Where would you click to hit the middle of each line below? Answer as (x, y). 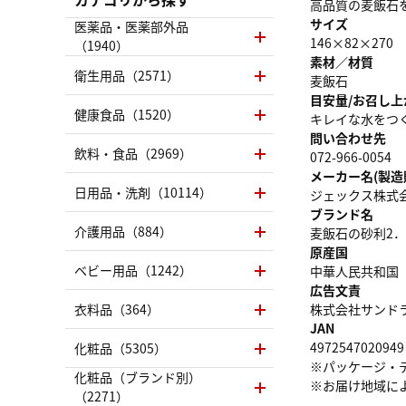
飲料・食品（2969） (133, 153)
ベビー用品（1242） (133, 270)
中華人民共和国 (354, 271)
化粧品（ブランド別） (138, 377)
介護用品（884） (123, 231)
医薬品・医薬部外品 (131, 27)
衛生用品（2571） (127, 75)
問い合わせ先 (348, 137)
